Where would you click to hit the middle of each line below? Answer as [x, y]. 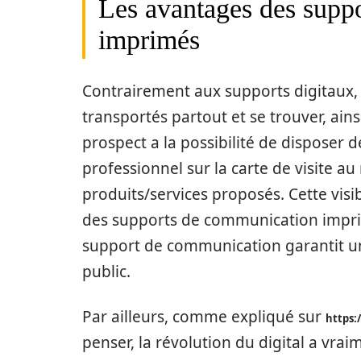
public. [106, 271]
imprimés [149, 39]
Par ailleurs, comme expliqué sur [204, 316]
